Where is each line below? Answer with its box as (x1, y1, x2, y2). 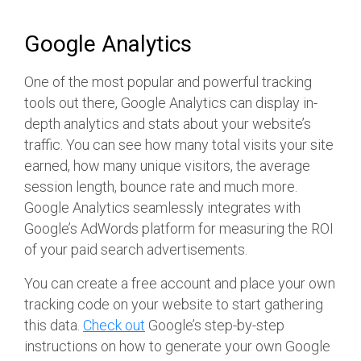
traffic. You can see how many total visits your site (24, 136, 334, 154)
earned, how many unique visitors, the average (24, 157, 310, 175)
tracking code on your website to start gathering (24, 296, 323, 313)
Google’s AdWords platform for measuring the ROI (24, 220, 334, 238)
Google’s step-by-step (145, 317, 284, 334)
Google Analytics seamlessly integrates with (24, 199, 301, 217)
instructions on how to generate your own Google (24, 338, 330, 355)
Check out (83, 317, 145, 334)
